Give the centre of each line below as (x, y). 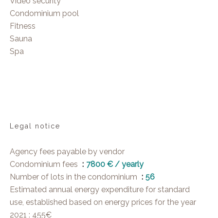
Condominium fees (45, 164)
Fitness (23, 26)
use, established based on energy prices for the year (103, 202)
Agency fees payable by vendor (67, 152)
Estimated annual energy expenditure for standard (100, 190)
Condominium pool (44, 13)
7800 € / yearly (115, 164)
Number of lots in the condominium (74, 177)
